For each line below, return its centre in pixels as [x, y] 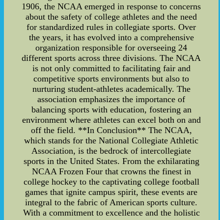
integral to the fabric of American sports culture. [111, 203]
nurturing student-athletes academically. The [111, 89]
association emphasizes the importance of [111, 99]
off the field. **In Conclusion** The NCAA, [111, 130]
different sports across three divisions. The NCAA [111, 58]
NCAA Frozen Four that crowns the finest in [111, 172]
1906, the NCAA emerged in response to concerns [111, 7]
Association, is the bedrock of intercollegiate [111, 151]
